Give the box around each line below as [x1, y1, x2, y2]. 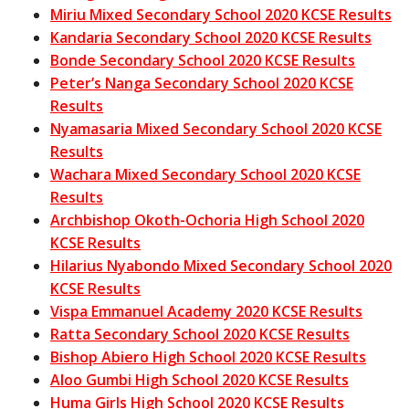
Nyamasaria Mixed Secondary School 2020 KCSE [50, 119, 382, 140]
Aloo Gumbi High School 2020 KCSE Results [50, 370, 349, 391]
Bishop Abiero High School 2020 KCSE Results [50, 347, 366, 368]
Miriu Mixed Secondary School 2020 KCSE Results [50, 5, 392, 26]
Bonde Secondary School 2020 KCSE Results [50, 50, 355, 71]
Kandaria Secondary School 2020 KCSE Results [50, 27, 372, 48]
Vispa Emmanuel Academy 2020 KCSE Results [50, 301, 362, 322]
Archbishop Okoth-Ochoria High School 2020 [50, 210, 364, 231]
